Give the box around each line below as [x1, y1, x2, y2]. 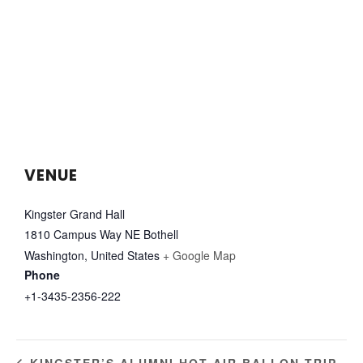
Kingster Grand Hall [24, 206, 125, 222]
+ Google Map [163, 247, 236, 263]
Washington [24, 247, 84, 263]
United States [91, 247, 160, 263]
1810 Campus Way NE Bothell [24, 226, 178, 242]
